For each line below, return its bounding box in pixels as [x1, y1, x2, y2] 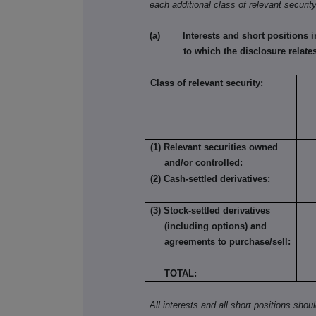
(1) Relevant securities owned [150, 142, 279, 153]
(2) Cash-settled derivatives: [150, 174, 271, 185]
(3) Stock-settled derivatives [150, 205, 271, 217]
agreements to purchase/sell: [164, 236, 291, 248]
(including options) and [164, 221, 267, 232]
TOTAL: [150, 268, 197, 279]
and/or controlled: [164, 157, 243, 169]
